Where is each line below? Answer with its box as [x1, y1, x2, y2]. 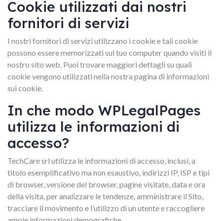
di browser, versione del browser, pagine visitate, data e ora [7, 180, 205, 189]
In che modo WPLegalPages [7, 102, 201, 119]
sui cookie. [7, 83, 43, 93]
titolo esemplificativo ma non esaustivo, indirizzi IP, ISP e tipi [7, 168, 210, 177]
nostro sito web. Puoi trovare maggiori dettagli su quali [7, 60, 192, 69]
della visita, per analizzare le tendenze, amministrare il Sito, [7, 191, 203, 201]
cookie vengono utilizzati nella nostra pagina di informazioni [7, 72, 209, 81]
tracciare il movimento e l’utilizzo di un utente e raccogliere [7, 203, 205, 213]
